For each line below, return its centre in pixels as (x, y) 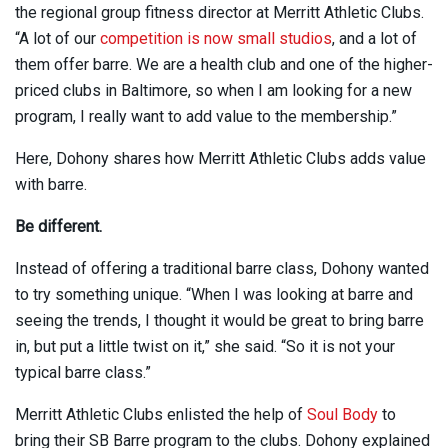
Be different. (58, 226)
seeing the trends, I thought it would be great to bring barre (219, 320)
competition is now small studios (216, 38)
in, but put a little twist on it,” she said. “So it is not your (205, 346)
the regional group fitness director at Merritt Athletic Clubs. (219, 12)
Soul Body (342, 414)
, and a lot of (374, 38)
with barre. (51, 184)
